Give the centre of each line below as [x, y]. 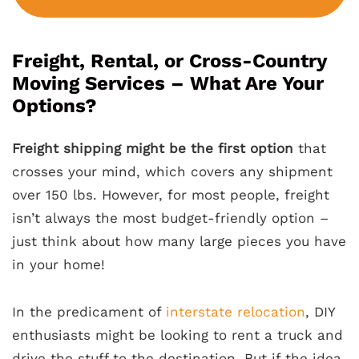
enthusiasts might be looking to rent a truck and [177, 335]
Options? [54, 106]
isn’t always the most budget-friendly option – [170, 218]
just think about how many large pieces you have [179, 242]
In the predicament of [89, 312]
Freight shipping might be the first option [153, 149]
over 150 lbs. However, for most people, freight [171, 195]
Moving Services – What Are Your [168, 84]
